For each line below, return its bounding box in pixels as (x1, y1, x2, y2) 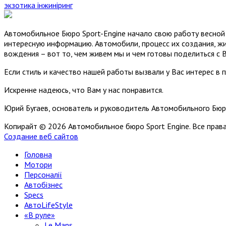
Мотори (24, 159, 52, 169)
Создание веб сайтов (4, 131, 78, 141)
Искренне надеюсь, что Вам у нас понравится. (4, 84, 163, 95)
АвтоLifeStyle (24, 199, 73, 210)
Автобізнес (24, 179, 63, 190)
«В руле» (24, 209, 55, 220)
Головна (24, 149, 52, 159)
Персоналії (24, 169, 62, 180)
